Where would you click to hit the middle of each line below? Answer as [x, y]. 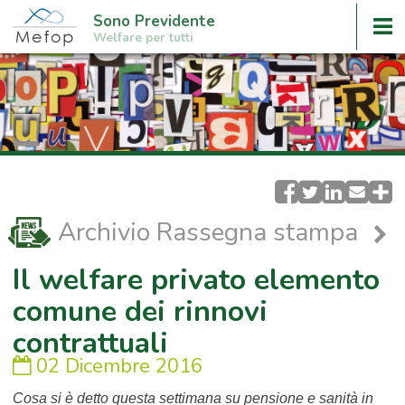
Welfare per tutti [143, 38]
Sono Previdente [154, 21]
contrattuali [90, 343]
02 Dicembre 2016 [116, 366]
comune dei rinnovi [140, 311]
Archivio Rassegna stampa [211, 233]
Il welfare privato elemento [196, 279]
